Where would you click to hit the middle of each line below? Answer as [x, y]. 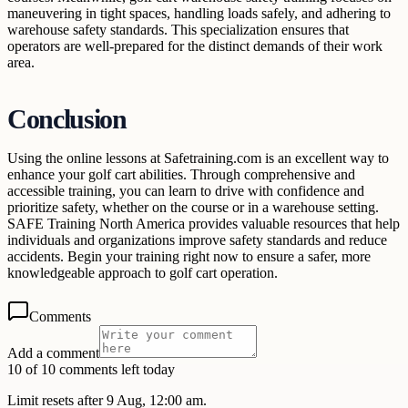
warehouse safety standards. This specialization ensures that [178, 30]
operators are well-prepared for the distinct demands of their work [195, 46]
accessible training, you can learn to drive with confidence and [186, 191]
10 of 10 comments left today [91, 370]
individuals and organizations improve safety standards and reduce [197, 240]
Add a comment [53, 353]
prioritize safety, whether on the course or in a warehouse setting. [193, 208]
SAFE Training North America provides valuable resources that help [204, 224]
